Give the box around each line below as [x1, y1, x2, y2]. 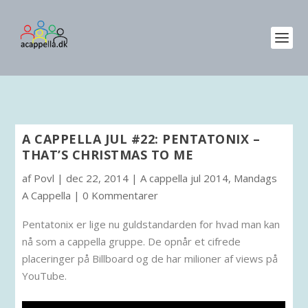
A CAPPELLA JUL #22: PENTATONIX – [22, 131, 261, 147]
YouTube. [22, 269, 67, 283]
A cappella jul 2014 [140, 171, 229, 185]
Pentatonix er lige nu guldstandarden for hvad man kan [22, 217, 280, 231]
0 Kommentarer [82, 188, 159, 202]
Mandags [234, 171, 278, 185]
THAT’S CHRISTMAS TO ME [22, 146, 194, 163]
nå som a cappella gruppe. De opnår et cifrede [22, 234, 241, 248]
